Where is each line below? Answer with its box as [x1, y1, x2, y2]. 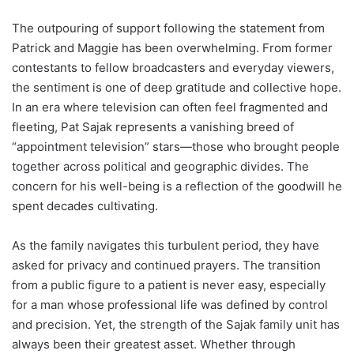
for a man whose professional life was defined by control [12, 296, 328, 312]
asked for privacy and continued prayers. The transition [12, 257, 321, 273]
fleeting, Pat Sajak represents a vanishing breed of [12, 119, 294, 134]
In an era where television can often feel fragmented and [12, 99, 328, 115]
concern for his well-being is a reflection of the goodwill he [12, 178, 342, 194]
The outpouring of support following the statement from [12, 20, 325, 36]
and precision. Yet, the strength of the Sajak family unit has [12, 316, 340, 332]
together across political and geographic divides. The [12, 158, 309, 174]
